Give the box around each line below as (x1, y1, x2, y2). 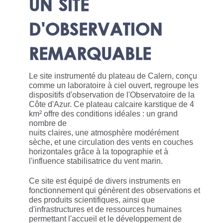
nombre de (29, 119, 67, 128)
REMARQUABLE (29, 43, 151, 64)
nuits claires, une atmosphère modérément (29, 128, 179, 137)
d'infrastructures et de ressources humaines (29, 205, 182, 214)
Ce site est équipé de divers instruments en (29, 177, 181, 185)
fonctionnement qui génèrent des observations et (29, 186, 200, 195)
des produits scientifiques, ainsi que (29, 196, 155, 204)
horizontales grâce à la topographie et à (29, 147, 168, 156)
